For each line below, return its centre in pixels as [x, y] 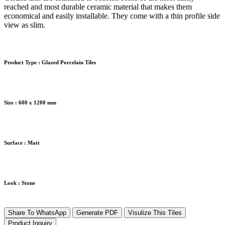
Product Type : [22, 63]
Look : [12, 183]
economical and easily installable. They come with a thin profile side [112, 16]
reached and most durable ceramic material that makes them [98, 7]
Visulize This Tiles [155, 213]
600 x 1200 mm [37, 103]
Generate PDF [97, 213]
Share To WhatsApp [37, 213]
